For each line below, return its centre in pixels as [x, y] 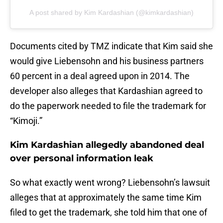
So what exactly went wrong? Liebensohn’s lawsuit [110, 183]
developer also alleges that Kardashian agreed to [106, 91]
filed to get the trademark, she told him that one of [109, 213]
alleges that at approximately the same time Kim [106, 198]
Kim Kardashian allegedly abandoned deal [107, 145]
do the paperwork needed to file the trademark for [108, 106]
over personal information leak [82, 159]
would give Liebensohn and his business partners [107, 61]
